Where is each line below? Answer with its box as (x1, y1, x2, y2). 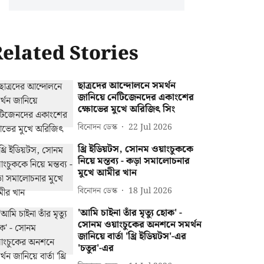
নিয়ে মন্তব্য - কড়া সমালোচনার (78, 154, 190, 169)
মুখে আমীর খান (78, 166, 137, 180)
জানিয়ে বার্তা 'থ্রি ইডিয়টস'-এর (78, 229, 187, 244)
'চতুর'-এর (78, 241, 114, 256)
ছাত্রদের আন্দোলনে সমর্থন (78, 78, 176, 93)
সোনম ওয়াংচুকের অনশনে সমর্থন (78, 217, 202, 232)
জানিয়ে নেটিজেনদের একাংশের (78, 90, 194, 105)
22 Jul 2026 (128, 120, 173, 134)
